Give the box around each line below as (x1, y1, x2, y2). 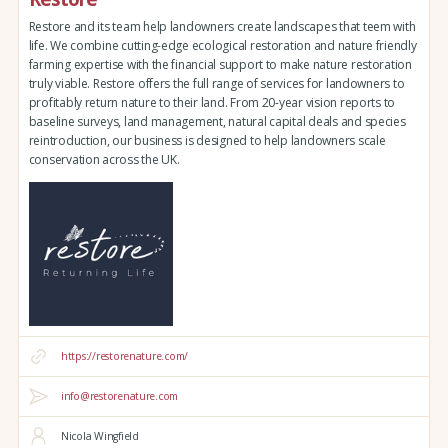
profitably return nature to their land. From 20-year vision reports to (28, 94, 396, 112)
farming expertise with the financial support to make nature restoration (28, 56, 412, 74)
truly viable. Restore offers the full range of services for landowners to (28, 75, 405, 93)
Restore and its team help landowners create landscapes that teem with (28, 18, 416, 36)
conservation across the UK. (28, 151, 180, 169)
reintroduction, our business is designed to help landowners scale (28, 132, 386, 150)
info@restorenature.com (60, 389, 179, 404)
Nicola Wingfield (60, 429, 139, 444)
